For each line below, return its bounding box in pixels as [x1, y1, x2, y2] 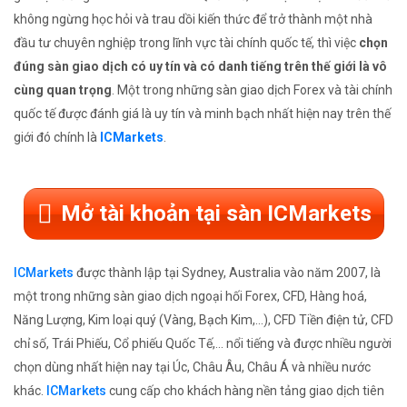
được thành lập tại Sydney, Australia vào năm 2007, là [74, 265, 381, 281]
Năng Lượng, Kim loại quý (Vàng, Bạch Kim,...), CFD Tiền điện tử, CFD [14, 313, 393, 328]
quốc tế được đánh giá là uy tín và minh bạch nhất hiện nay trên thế [14, 106, 391, 122]
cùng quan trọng [14, 83, 112, 98]
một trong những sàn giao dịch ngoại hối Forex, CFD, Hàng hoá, [14, 289, 367, 304]
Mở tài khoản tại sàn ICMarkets [60, 201, 372, 227]
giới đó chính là [14, 130, 100, 145]
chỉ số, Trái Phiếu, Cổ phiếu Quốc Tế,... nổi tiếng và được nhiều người [14, 336, 392, 352]
